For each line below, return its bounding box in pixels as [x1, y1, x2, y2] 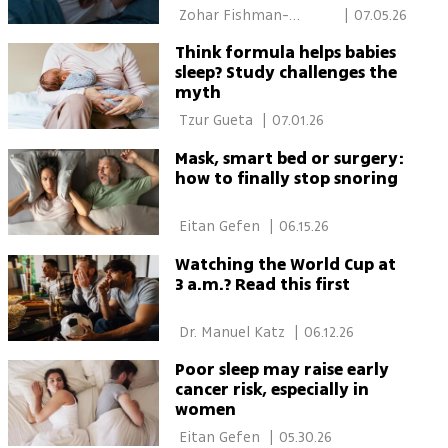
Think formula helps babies [174, 41, 396, 66]
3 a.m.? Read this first [174, 272, 350, 297]
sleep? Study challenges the [174, 61, 397, 86]
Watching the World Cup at [174, 252, 396, 277]
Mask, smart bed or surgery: [174, 146, 404, 171]
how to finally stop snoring [174, 166, 398, 191]
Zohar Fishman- [174, 4, 289, 26]
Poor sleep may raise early [174, 358, 389, 383]
